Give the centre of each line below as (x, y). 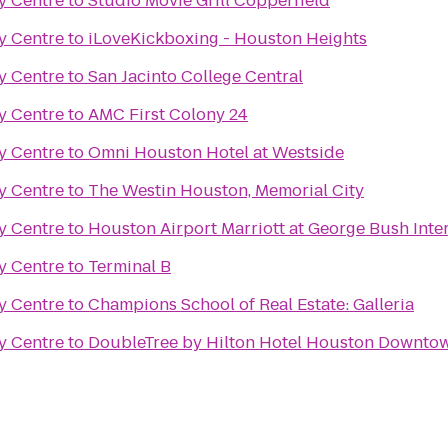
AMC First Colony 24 (168, 114)
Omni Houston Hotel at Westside (216, 152)
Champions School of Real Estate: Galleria (251, 304)
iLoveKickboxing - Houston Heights (227, 38)
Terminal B (129, 266)
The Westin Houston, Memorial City (226, 190)
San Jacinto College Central (195, 76)
